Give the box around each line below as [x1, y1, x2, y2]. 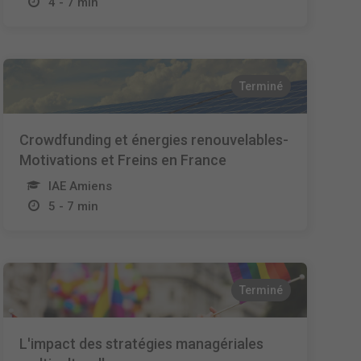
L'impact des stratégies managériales [19, 335, 264, 352]
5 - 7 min [48, 199, 99, 214]
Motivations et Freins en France [19, 151, 227, 168]
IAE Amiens [48, 179, 113, 193]
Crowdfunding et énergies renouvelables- [19, 131, 289, 148]
